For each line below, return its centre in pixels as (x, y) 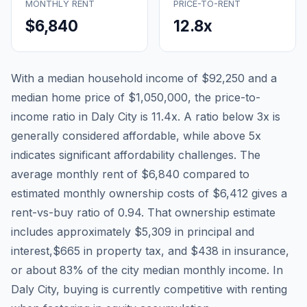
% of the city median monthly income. (171, 270)
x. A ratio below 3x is (226, 116)
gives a (268, 193)
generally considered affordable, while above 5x (136, 135)
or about (35, 270)
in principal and (213, 231)
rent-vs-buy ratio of (64, 212)
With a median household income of (106, 78)
